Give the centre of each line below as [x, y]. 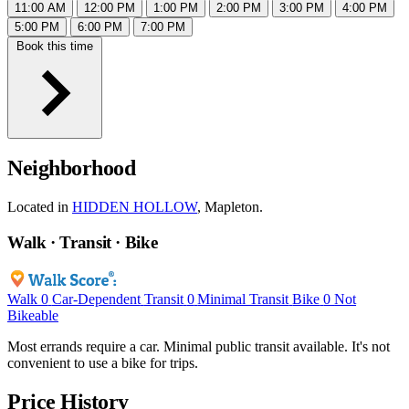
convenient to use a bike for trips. [103, 362]
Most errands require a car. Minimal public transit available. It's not [199, 346]
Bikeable [33, 315]
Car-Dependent [96, 299]
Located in [40, 207]
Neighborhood [72, 168]
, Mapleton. [230, 207]
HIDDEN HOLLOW [135, 207]
